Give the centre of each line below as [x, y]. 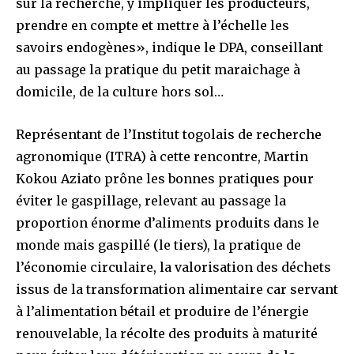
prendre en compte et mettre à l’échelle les [153, 25]
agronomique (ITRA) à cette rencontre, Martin [162, 156]
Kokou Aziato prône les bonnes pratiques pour [165, 178]
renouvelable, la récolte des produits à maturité [167, 333]
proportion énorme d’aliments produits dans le [168, 222]
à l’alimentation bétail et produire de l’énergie [162, 311]
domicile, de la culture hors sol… [120, 91]
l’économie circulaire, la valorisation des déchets [173, 267]
